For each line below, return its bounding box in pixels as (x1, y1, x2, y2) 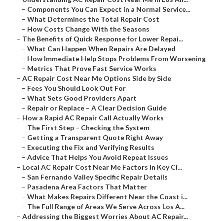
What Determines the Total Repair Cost (27, 15, 159, 24)
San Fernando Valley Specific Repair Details (27, 173, 168, 182)
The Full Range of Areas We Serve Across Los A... (27, 202, 184, 211)
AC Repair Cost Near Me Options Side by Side (22, 74, 171, 83)
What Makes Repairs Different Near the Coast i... (27, 192, 187, 201)
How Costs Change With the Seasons (27, 25, 149, 34)
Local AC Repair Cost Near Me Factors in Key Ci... (22, 163, 182, 172)
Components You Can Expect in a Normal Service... (27, 5, 190, 14)
